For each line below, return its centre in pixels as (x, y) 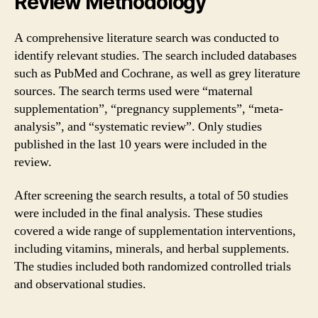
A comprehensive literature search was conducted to (147, 38)
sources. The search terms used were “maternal (133, 91)
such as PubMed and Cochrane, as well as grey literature (157, 73)
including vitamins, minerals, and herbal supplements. (152, 249)
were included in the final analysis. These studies (138, 213)
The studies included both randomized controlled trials (153, 267)
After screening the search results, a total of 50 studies (151, 196)
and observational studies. (80, 284)
